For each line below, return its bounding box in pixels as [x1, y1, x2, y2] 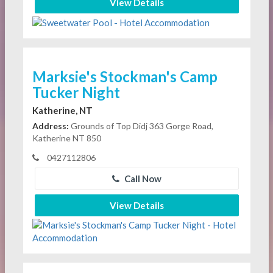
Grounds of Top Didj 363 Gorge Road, [68, 121, 213, 132]
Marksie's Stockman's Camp [32, 68, 218, 86]
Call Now [122, 173, 161, 185]
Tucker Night [32, 83, 120, 102]
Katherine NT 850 [32, 133, 101, 144]
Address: [32, 121, 69, 132]
